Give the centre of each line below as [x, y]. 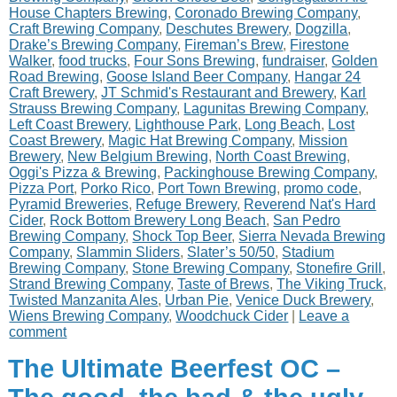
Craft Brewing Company [84, 29]
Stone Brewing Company [211, 268]
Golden [355, 61]
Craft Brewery [52, 93]
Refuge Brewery [187, 204]
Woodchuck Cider [232, 316]
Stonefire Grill [339, 268]
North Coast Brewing [281, 156]
